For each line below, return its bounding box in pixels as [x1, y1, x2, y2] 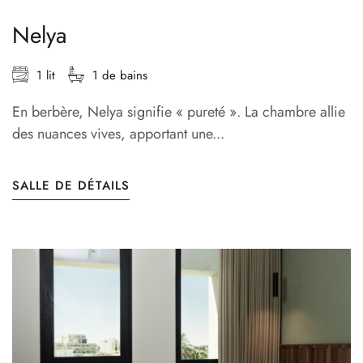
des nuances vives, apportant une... [12, 123, 224, 145]
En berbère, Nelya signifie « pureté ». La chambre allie [12, 101, 345, 123]
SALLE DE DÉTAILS [12, 177, 130, 195]
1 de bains [92, 66, 147, 85]
